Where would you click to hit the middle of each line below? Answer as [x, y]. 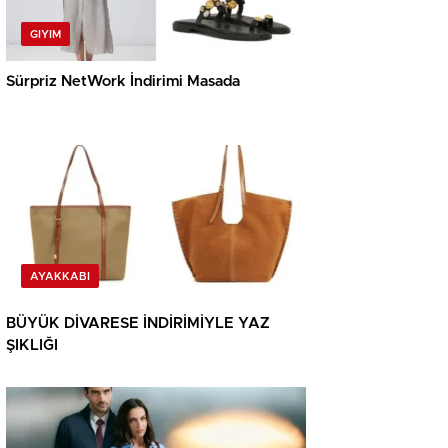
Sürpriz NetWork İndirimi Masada [123, 82]
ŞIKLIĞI [32, 346]
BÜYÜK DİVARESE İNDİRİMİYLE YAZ [138, 324]
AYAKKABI [60, 277]
